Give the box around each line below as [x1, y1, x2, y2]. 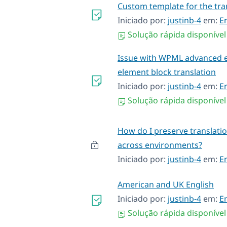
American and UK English [118, 178, 214, 190]
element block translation [118, 66, 216, 78]
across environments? [118, 139, 202, 150]
